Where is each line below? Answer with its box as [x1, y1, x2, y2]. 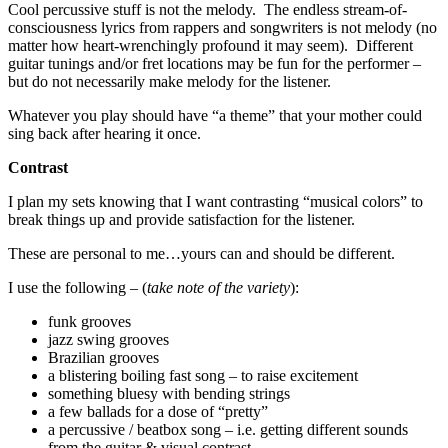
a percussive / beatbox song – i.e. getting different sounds [48, 421, 408, 438]
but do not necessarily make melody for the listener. [8, 73, 331, 90]
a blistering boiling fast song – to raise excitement [48, 367, 358, 384]
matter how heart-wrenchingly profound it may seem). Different [8, 37, 413, 54]
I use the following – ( [8, 279, 147, 296]
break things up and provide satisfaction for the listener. [8, 211, 355, 228]
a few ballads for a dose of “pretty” [48, 403, 268, 420]
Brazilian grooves [48, 349, 159, 366]
